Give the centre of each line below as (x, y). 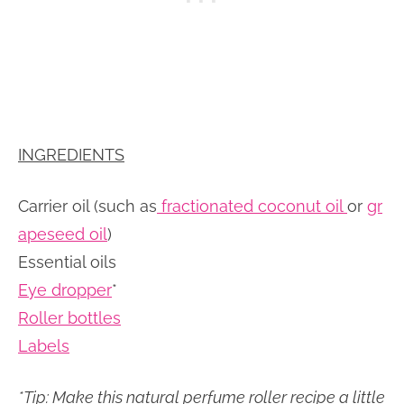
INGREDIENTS (71, 154)
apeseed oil (63, 234)
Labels (44, 345)
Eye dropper (65, 289)
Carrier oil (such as (87, 206)
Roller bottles (69, 317)
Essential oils (67, 262)
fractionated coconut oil (252, 206)
